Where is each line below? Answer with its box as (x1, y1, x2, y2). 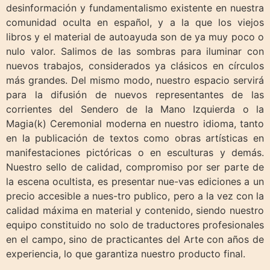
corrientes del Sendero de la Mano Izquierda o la (6, 103, 264, 116)
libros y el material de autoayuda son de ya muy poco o (6, 31, 264, 43)
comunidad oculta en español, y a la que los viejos (6, 16, 264, 29)
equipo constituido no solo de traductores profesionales (6, 219, 264, 231)
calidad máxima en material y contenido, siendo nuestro (6, 204, 264, 217)
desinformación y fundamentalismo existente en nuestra (6, 2, 264, 14)
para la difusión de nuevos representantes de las (6, 89, 264, 101)
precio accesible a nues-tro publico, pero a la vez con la (6, 190, 264, 202)
